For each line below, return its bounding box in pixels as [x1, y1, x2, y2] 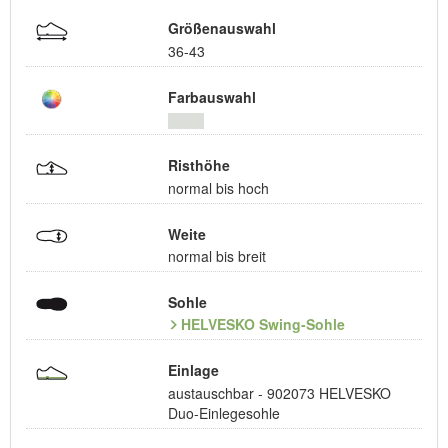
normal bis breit [167, 245, 266, 266]
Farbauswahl [167, 86, 256, 107]
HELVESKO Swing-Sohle [180, 314, 345, 335]
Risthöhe [167, 155, 230, 176]
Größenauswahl [167, 18, 276, 39]
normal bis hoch [167, 177, 269, 198]
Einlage [167, 360, 219, 381]
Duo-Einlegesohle [167, 402, 280, 423]
